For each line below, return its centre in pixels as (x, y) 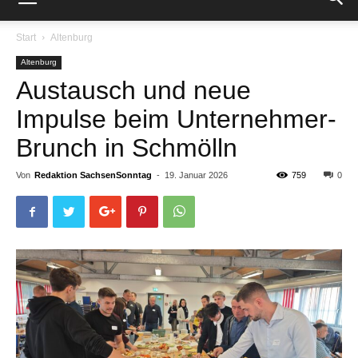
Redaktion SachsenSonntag (93, 175)
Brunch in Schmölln (127, 148)
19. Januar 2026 (196, 175)
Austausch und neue (133, 90)
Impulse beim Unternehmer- (176, 119)
